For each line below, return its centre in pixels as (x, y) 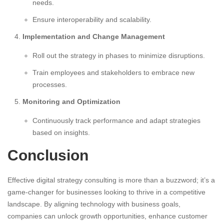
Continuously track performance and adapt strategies (116, 121)
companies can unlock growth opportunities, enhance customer (107, 216)
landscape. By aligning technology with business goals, (94, 204)
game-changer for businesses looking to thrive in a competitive (106, 192)
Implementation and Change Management (94, 37)
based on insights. (61, 133)
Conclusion (48, 155)
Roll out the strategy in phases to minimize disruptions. (119, 56)
